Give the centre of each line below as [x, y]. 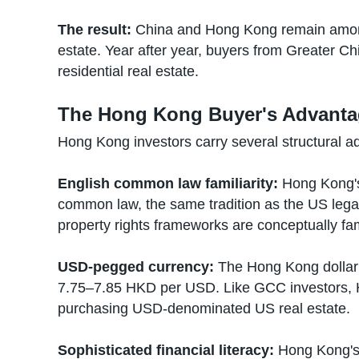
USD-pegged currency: [136, 267]
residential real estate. [128, 71]
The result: [95, 30]
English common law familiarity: [168, 184]
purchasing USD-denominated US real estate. [204, 309]
